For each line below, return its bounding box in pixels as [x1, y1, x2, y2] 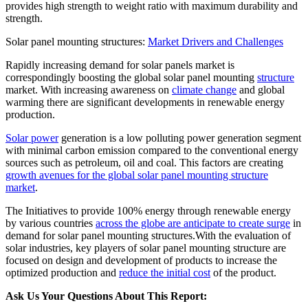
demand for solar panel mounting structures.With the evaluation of [5, 230, 291, 242]
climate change [172, 84, 236, 96]
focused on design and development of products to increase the [5, 254, 277, 267]
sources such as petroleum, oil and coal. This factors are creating [5, 157, 283, 169]
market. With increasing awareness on [5, 84, 172, 96]
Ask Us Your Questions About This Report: [5, 290, 207, 302]
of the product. [210, 267, 276, 279]
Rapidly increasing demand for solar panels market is [5, 59, 234, 71]
